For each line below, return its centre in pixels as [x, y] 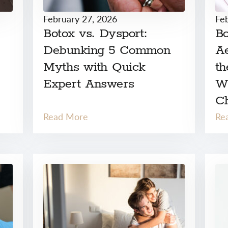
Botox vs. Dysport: [95, 34]
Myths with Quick [94, 67]
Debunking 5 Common [107, 50]
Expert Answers [89, 84]
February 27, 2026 [80, 19]
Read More [66, 116]
